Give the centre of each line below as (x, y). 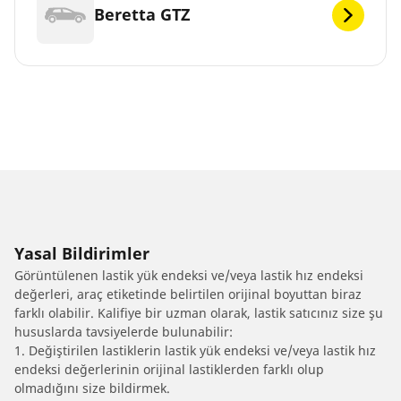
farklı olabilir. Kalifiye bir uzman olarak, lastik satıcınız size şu (199, 312)
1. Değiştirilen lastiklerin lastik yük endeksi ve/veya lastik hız (195, 350)
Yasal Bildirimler (82, 253)
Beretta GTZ (142, 15)
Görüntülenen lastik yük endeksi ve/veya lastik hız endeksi (189, 275)
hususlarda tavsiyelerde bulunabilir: (124, 331)
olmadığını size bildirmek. (92, 388)
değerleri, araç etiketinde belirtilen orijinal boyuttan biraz (188, 294)
